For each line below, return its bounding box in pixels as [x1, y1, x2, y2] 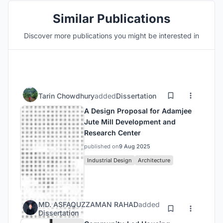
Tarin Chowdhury [38, 91, 95, 100]
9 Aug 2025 [119, 143, 150, 150]
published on [84, 143, 119, 150]
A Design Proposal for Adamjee [84, 107, 192, 115]
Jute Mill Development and [84, 117, 176, 126]
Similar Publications [53, 11, 170, 26]
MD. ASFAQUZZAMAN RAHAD [38, 200, 138, 209]
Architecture [138, 157, 170, 164]
